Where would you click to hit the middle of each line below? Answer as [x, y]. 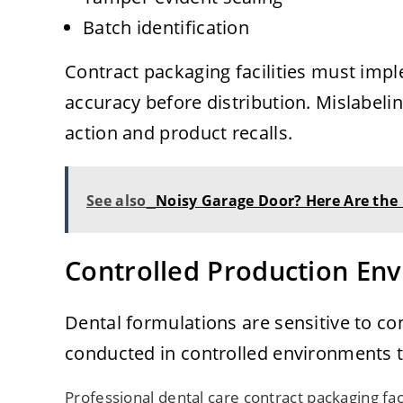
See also [116, 201]
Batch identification [166, 28]
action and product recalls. [179, 133]
